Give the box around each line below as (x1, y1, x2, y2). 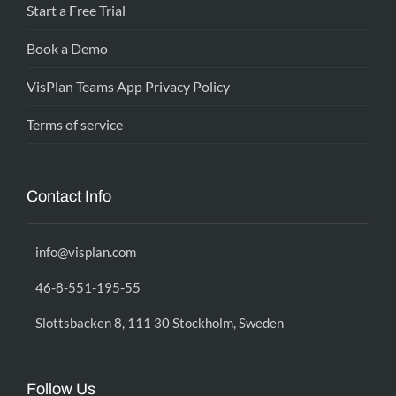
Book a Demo (27, 40, 108, 57)
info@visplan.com (35, 244, 136, 260)
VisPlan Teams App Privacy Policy (27, 78, 230, 95)
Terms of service (27, 116, 123, 133)
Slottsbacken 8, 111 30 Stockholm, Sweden (35, 315, 284, 331)
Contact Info (27, 187, 111, 205)
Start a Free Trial (27, 2, 126, 19)
